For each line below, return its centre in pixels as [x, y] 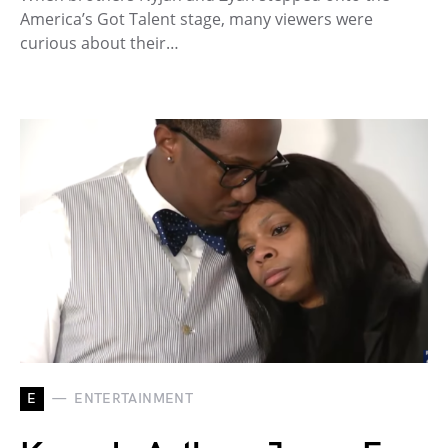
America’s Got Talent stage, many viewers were [196, 18]
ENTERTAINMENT [133, 399]
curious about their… [99, 42]
